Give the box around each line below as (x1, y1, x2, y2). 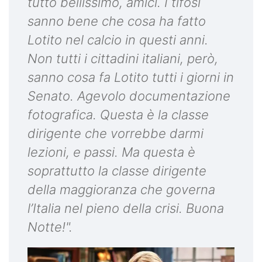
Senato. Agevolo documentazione (27, 88, 230, 104)
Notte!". (27, 219, 73, 235)
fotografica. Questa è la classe (27, 106, 209, 122)
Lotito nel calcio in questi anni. (27, 32, 208, 47)
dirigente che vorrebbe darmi (27, 125, 204, 141)
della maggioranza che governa (27, 181, 215, 197)
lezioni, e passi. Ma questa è (27, 144, 195, 160)
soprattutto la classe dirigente (27, 163, 206, 178)
